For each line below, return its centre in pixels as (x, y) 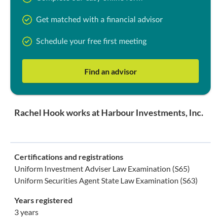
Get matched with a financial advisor (99, 20)
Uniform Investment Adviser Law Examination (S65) (102, 168)
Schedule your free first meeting (91, 41)
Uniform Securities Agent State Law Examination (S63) (106, 180)
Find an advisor (110, 71)
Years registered (43, 200)
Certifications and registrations (69, 157)
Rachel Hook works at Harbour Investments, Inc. (109, 112)
